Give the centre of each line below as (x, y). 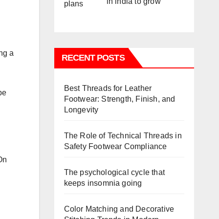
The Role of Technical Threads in (123, 135)
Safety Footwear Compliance (115, 146)
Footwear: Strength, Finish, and (120, 99)
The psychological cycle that (114, 172)
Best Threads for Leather (108, 88)
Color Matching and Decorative (119, 209)
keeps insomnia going (103, 183)
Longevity (81, 109)
